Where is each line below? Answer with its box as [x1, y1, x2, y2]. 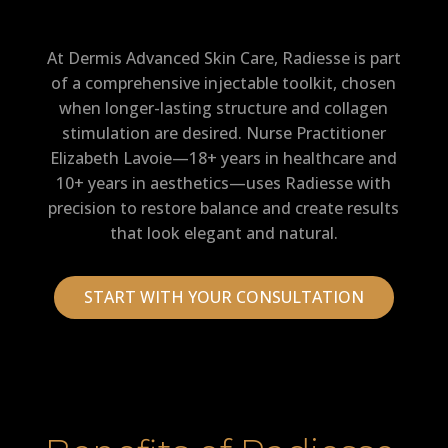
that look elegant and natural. [109, 221, 338, 244]
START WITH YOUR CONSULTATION [83, 285, 364, 308]
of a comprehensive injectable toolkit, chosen [51, 71, 397, 94]
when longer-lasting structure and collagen [59, 96, 389, 119]
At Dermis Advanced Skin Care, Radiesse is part [46, 46, 401, 69]
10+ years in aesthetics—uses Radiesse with [56, 171, 392, 194]
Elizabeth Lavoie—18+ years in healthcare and [50, 146, 398, 169]
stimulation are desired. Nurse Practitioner [61, 121, 386, 144]
